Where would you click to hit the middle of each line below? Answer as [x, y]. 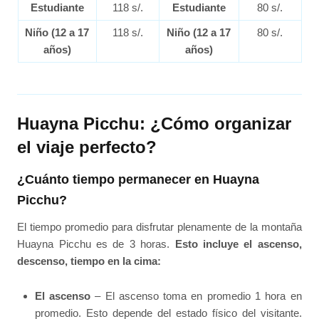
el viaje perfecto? [87, 147]
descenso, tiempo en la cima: [89, 261]
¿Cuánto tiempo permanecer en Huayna [138, 180]
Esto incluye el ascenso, [238, 244]
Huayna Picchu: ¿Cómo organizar [155, 124]
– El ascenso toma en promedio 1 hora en [196, 296]
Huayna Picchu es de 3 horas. [96, 244]
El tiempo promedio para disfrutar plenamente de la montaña [159, 227]
